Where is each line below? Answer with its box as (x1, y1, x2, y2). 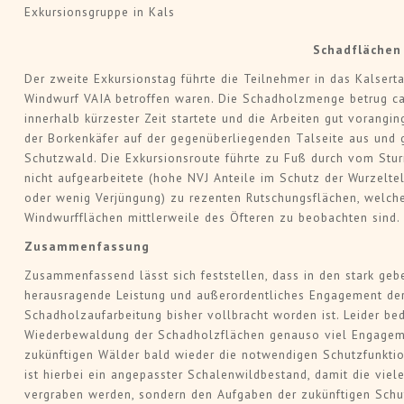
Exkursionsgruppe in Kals (23, 4, 175, 21)
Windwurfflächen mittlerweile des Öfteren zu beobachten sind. (23, 209, 400, 226)
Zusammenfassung (23, 238, 150, 255)
